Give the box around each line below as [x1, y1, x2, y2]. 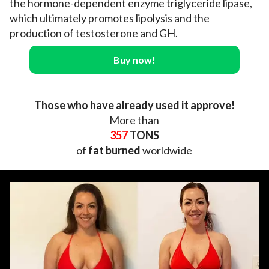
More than [109, 113, 160, 127]
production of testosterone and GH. [10, 26, 178, 40]
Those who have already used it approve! [34, 98, 235, 112]
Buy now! [113, 54, 156, 66]
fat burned [88, 144, 141, 157]
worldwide [141, 144, 193, 157]
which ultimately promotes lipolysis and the [10, 11, 210, 25]
